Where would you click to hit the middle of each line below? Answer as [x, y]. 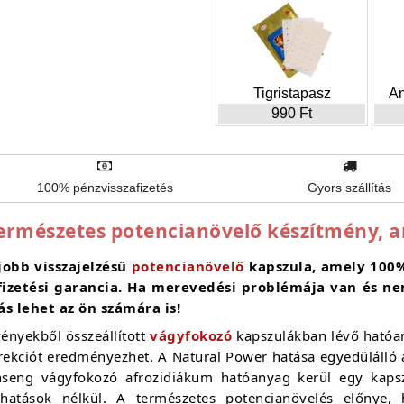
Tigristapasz [292, 93]
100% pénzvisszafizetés [105, 188]
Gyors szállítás [350, 188]
